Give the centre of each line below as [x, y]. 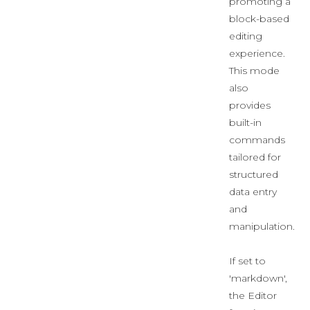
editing [246, 36]
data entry [253, 192]
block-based [259, 19]
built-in [245, 122]
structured [254, 174]
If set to [247, 261]
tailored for [255, 157]
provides [250, 105]
